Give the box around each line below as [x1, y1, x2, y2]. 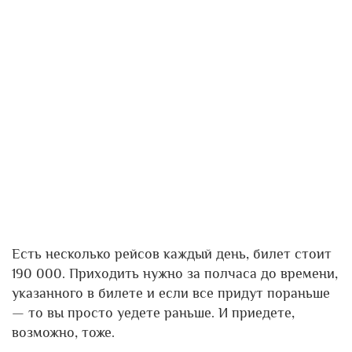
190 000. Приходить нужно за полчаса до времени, [12, 265, 338, 281]
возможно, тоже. [12, 324, 115, 340]
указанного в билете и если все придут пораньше [12, 284, 330, 301]
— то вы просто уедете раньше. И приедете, [12, 304, 295, 321]
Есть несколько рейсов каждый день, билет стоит [12, 245, 332, 262]
